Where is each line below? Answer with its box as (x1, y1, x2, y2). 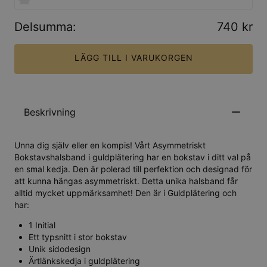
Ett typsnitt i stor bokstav (29, 232, 127, 243)
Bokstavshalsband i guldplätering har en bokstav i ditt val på (14, 152, 251, 163)
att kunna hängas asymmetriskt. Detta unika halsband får (14, 176, 238, 187)
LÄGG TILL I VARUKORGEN (74, 52, 193, 63)
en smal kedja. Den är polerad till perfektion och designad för (14, 164, 252, 175)
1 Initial (29, 220, 55, 231)
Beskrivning (24, 106, 76, 119)
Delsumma (14, 19, 73, 34)
